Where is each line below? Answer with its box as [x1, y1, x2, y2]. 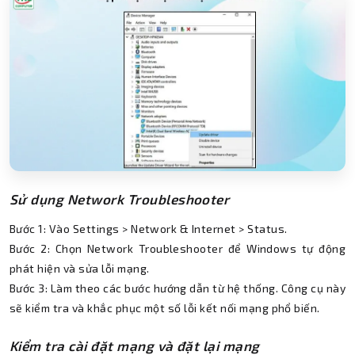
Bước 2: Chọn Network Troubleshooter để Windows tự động [10, 241, 345, 255]
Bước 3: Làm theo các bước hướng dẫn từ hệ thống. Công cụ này [10, 281, 345, 295]
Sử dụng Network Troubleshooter [10, 190, 230, 207]
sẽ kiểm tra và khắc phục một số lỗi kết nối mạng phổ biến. [10, 300, 320, 315]
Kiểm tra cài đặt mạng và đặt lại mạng [10, 337, 260, 353]
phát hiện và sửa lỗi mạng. [10, 261, 150, 275]
